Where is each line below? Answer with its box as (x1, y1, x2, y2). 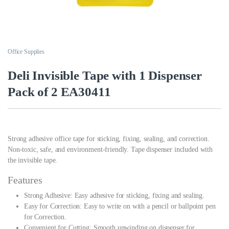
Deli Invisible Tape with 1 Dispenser (8, 68, 202, 83)
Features (8, 174, 42, 186)
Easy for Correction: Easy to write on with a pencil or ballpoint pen (24, 202, 216, 211)
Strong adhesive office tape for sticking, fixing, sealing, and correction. (8, 135, 210, 143)
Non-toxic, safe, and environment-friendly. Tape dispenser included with (8, 146, 213, 154)
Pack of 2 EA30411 (8, 85, 111, 99)
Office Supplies (8, 48, 44, 56)
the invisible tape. (8, 156, 58, 165)
